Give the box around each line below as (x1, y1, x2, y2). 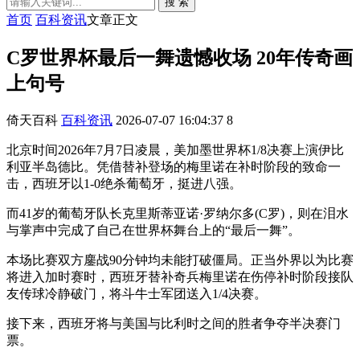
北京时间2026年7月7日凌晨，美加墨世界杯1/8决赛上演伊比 (6, 142, 344, 157)
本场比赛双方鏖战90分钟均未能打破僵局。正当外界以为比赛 (6, 252, 354, 267)
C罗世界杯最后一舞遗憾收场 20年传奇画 (6, 47, 353, 68)
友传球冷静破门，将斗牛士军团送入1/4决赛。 (6, 286, 267, 301)
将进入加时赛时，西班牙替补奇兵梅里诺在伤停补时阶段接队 (6, 269, 354, 284)
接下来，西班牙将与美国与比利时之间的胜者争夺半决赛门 (6, 316, 341, 330)
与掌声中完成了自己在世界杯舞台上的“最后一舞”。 (6, 223, 301, 237)
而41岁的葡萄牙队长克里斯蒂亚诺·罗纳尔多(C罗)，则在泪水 (6, 206, 349, 220)
